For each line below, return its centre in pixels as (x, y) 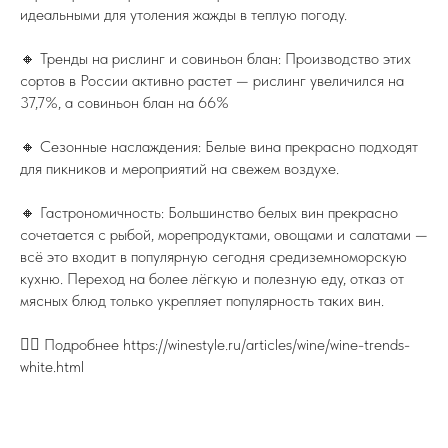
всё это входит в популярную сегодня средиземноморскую (213, 256)
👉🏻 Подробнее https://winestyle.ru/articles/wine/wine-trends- (215, 344)
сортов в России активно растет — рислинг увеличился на (212, 80)
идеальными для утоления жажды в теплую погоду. (183, 14)
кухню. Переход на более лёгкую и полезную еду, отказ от (212, 278)
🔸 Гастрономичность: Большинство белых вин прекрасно (209, 212)
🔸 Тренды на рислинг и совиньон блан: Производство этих (215, 58)
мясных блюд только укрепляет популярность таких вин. (202, 300)
